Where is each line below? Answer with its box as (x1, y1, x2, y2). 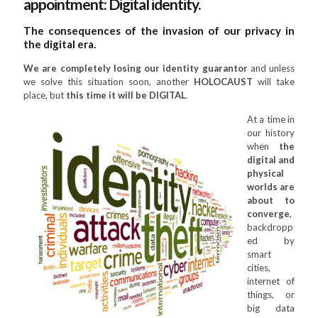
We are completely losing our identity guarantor (23, 62, 248, 74)
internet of (247, 275, 295, 287)
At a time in (247, 114, 295, 125)
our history (247, 127, 295, 138)
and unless (247, 62, 295, 74)
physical (247, 168, 284, 179)
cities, (247, 262, 270, 273)
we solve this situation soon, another (23, 76, 194, 87)
